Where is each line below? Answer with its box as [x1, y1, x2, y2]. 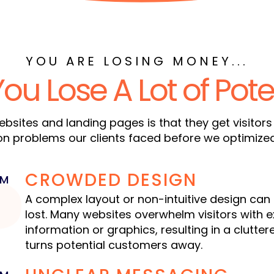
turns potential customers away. [24, 237, 202, 253]
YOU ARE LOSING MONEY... [26, 53, 248, 70]
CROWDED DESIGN [24, 168, 197, 193]
